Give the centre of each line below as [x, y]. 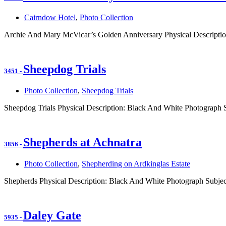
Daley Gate [52, 215]
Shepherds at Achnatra [82, 142]
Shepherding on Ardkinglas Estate [136, 163]
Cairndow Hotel [50, 18]
